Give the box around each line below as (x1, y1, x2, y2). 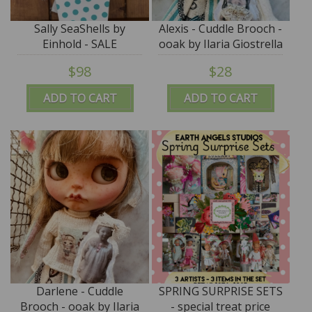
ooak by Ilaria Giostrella (158, 36, 283, 52)
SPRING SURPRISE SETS (158, 283, 283, 299)
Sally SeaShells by (34, 20, 125, 36)
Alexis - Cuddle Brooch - (159, 20, 283, 36)
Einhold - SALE (42, 36, 117, 52)
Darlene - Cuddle (36, 283, 123, 299)
